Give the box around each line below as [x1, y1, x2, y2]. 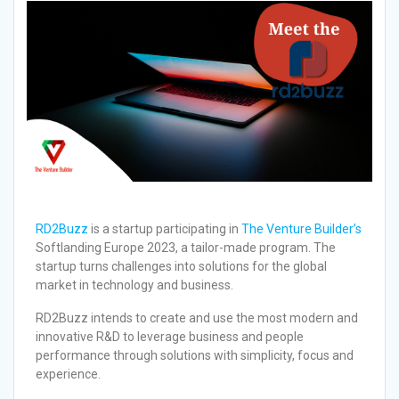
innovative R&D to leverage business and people [36, 330, 304, 345]
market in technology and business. [36, 278, 233, 293]
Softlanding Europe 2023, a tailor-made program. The [36, 240, 336, 256]
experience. [36, 367, 103, 382]
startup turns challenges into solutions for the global [36, 259, 327, 274]
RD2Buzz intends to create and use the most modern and [36, 311, 358, 326]
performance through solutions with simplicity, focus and [36, 348, 354, 363]
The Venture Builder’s [241, 222, 362, 237]
